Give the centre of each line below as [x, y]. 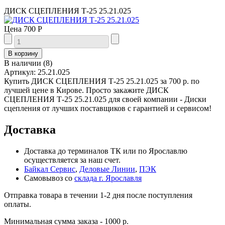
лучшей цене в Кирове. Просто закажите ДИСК [86, 90]
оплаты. [18, 204]
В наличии [23, 63]
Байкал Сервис [50, 169]
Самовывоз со [49, 178]
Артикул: [21, 72]
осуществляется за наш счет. [72, 160]
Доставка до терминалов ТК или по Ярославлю [106, 151]
